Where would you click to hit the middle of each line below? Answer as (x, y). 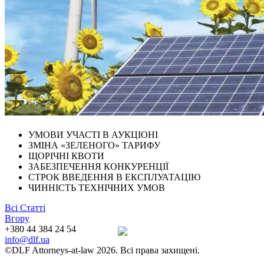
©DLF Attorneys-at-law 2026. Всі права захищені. (102, 250)
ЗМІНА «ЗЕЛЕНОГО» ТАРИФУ (94, 145)
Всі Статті (25, 207)
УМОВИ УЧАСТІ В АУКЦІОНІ (93, 134)
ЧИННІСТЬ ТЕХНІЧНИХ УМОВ (97, 187)
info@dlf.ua (27, 239)
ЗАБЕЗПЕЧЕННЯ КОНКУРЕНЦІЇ (98, 166)
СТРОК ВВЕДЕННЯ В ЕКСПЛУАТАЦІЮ (114, 177)
